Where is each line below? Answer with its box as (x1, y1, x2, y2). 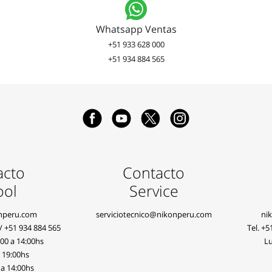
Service (129, 180, 178, 201)
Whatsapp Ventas (95, 22, 177, 36)
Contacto (123, 162, 185, 183)
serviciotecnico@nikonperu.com (95, 209, 212, 220)
